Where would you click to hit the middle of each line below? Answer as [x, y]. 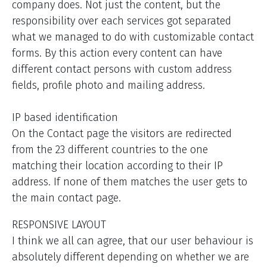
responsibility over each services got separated [122, 21]
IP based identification [65, 118]
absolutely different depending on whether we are [131, 257]
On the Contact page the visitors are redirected [122, 134]
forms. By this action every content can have [117, 53]
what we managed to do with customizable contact [133, 37]
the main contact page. [68, 198]
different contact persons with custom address [122, 69]
